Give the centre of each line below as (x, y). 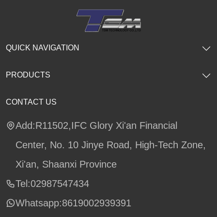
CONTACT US (31, 102)
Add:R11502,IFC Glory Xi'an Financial (96, 125)
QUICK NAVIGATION (43, 47)
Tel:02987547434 (52, 183)
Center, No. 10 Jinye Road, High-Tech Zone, (111, 145)
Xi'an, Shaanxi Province (66, 164)
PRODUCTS (28, 75)
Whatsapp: (39, 203)
